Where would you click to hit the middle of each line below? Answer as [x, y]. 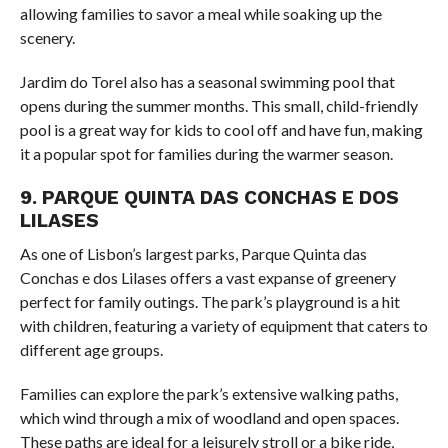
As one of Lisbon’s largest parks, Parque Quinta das [193, 254]
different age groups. [91, 350]
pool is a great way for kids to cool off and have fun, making [221, 130]
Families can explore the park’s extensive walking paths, [208, 394]
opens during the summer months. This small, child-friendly [218, 106]
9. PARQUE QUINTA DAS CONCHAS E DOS [209, 198]
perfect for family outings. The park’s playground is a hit [209, 302]
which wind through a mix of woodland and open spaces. [209, 418]
